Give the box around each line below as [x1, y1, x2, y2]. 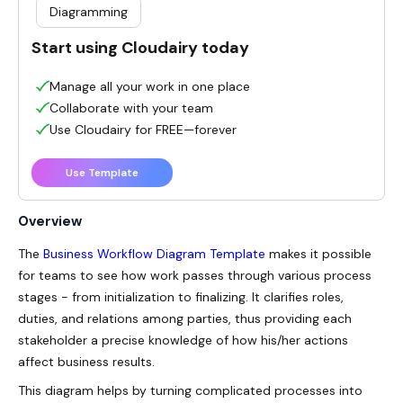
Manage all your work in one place [49, 77, 250, 94]
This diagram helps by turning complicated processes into [18, 381, 363, 399]
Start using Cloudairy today [31, 36, 249, 58]
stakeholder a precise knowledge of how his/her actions [18, 331, 348, 348]
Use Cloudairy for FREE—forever [49, 121, 237, 138]
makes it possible [265, 245, 372, 262]
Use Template [66, 165, 139, 180]
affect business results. [18, 353, 155, 370]
